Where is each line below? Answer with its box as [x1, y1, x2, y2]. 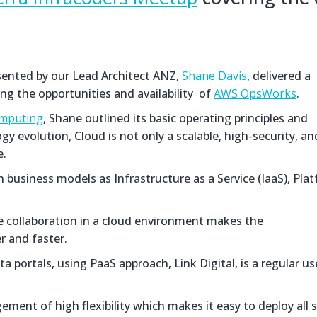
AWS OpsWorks [214, 86, 296, 101]
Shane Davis [182, 68, 247, 83]
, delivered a [247, 68, 311, 83]
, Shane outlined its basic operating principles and [43, 110, 308, 126]
